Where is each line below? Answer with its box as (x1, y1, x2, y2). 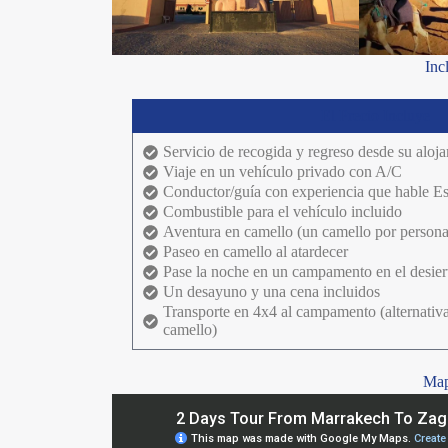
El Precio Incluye (320, 107, 430, 125)
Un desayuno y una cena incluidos (163, 283, 381, 301)
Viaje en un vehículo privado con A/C (163, 163, 403, 181)
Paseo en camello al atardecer (163, 243, 349, 261)
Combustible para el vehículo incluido (163, 203, 403, 221)
